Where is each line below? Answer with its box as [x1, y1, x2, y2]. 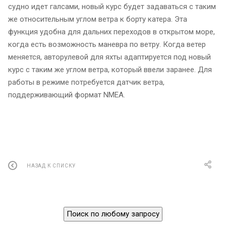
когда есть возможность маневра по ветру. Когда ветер [8, 39, 206, 49]
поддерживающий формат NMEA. [8, 90, 125, 99]
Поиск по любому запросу [65, 209, 161, 218]
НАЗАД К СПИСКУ [27, 163, 76, 169]
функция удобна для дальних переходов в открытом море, [8, 27, 215, 36]
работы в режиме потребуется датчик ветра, [8, 77, 164, 87]
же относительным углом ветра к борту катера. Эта [8, 14, 187, 24]
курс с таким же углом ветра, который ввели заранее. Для [8, 65, 212, 74]
